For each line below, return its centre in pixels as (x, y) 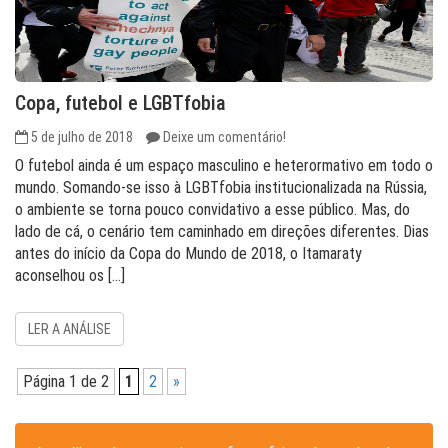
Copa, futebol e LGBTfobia (120, 103)
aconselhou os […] (70, 275)
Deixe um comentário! (224, 137)
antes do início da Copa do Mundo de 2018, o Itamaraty (188, 253)
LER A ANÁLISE (69, 329)
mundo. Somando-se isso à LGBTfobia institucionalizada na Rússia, (221, 187)
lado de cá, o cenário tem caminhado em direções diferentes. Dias (222, 231)
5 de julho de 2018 (82, 137)
